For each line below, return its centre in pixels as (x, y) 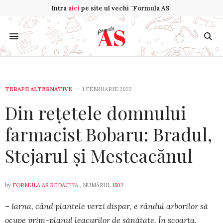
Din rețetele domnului (96, 112)
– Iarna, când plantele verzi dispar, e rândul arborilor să (107, 206)
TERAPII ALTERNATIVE (39, 89)
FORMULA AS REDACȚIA (45, 185)
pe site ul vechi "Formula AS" (126, 8)
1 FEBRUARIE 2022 (107, 89)
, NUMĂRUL (95, 185)
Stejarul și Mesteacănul (99, 155)
